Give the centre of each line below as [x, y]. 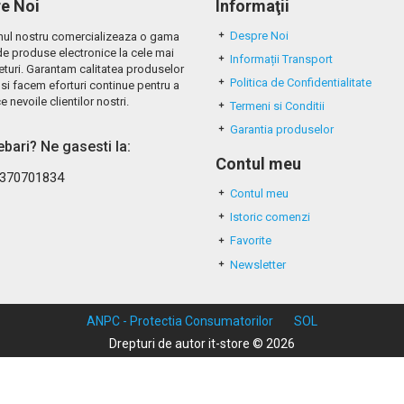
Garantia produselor [282, 130]
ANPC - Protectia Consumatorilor [180, 321]
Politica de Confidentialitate [301, 83]
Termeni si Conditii [277, 106]
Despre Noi [259, 36]
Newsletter [258, 264]
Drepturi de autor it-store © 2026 [202, 343]
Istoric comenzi [270, 217]
